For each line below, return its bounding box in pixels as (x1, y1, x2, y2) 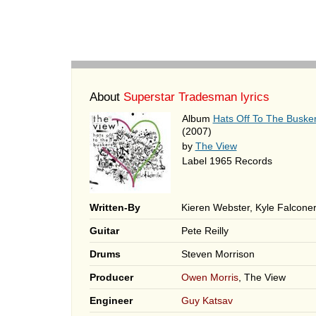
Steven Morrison (181, 248, 255, 260)
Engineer (89, 295, 133, 306)
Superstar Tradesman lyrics (123, 90, 269, 104)
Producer (89, 272, 133, 283)
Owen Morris (181, 272, 238, 283)
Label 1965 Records (181, 155, 272, 166)
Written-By (89, 202, 140, 213)
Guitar (89, 225, 119, 236)
